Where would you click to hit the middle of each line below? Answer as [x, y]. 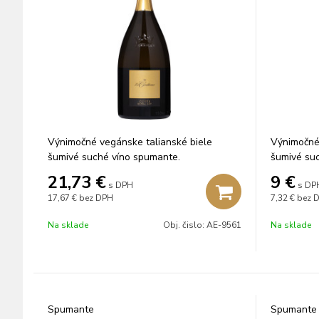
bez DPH [96, 198]
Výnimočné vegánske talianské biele [130, 142]
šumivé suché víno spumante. [114, 157]
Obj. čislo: [184, 225]
